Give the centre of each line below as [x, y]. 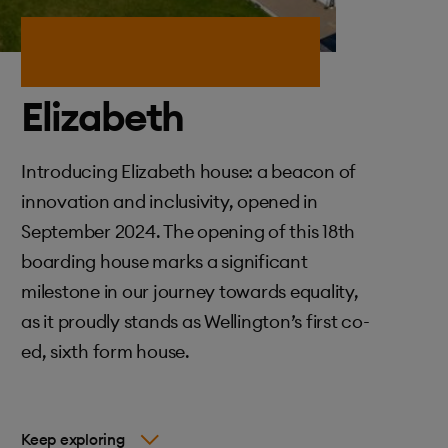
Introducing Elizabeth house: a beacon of [188, 171]
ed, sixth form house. [105, 351]
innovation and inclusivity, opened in [169, 201]
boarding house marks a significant [164, 261]
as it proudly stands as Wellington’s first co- [195, 321]
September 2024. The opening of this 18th [188, 231]
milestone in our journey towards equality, [190, 291]
